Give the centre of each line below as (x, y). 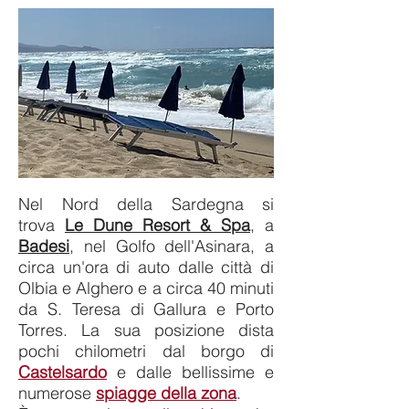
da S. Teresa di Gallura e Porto (146, 309)
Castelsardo (63, 372)
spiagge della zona (166, 393)
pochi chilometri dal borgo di (146, 351)
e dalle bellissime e (190, 372)
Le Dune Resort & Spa (157, 225)
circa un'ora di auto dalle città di (146, 267)
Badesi (44, 246)
